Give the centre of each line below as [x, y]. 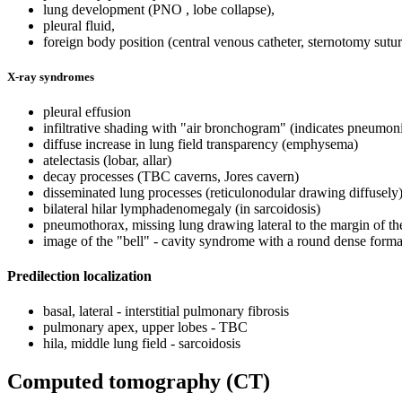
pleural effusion [87, 111]
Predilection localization [79, 276]
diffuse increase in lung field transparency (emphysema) [201, 144]
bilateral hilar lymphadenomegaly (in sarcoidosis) [182, 208]
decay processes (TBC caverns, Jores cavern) [171, 176]
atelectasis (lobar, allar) [107, 160]
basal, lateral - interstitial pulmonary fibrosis [166, 311]
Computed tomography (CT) [139, 382]
